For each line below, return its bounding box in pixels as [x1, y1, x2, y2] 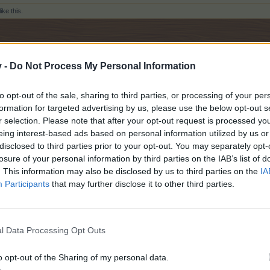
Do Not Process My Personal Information [10, 60, 196, 71]
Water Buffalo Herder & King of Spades [92, 179, 228, 187]
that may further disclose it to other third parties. [49, 178, 234, 189]
